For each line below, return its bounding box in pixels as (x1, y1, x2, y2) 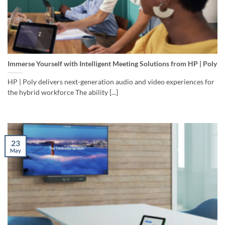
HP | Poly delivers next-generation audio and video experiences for (8, 77, 214, 86)
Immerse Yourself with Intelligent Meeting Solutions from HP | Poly (8, 59, 217, 68)
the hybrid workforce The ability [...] (8, 88, 118, 96)
